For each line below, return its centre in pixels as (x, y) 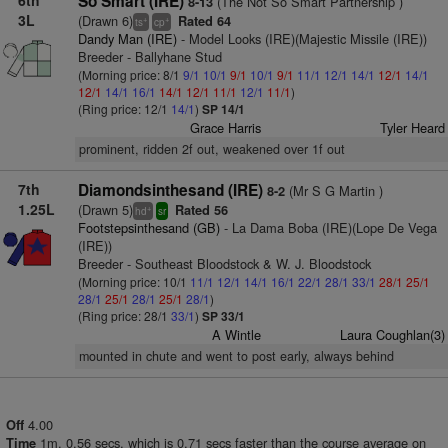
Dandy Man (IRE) (127, 38)
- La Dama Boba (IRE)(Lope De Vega (328, 227)
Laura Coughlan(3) (392, 334)
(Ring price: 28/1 (124, 315)
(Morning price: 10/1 (133, 281)
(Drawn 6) (105, 20)
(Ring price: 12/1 (124, 108)
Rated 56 (199, 210)
